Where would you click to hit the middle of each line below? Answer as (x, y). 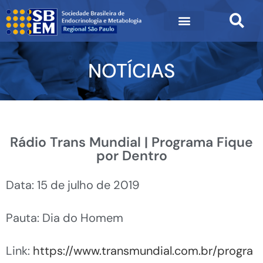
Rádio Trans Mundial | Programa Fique (131, 142)
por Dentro (131, 155)
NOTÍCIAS (131, 71)
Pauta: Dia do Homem (65, 218)
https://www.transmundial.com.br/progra (143, 250)
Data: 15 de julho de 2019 (73, 185)
